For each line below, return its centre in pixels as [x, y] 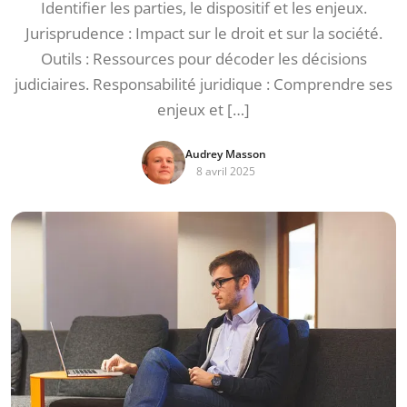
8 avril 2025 [225, 171]
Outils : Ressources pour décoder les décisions [203, 59]
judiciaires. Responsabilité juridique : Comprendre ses [203, 84]
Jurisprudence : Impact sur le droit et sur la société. [203, 33]
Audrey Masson [225, 154]
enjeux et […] [203, 109]
